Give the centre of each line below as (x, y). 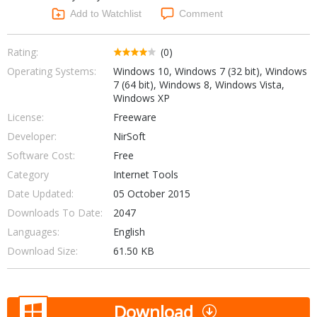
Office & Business (131, 24)
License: (25, 117)
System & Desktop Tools (145, 75)
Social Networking (131, 62)
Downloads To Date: (55, 212)
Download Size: (42, 250)
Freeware (134, 117)
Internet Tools (145, 174)
